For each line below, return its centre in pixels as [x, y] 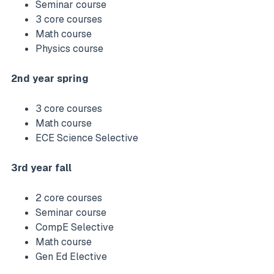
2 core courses [70, 198]
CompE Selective [76, 228]
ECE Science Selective [88, 138]
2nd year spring [50, 78]
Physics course [71, 48]
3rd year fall [41, 168]
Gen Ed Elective [72, 257]
